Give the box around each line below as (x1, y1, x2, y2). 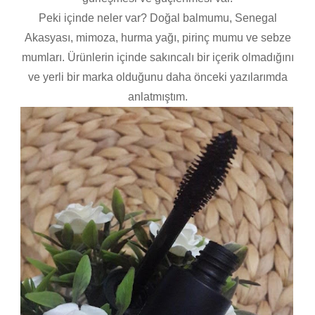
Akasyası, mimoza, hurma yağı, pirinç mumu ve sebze (24, 31, 291, 44)
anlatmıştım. (127, 90, 188, 103)
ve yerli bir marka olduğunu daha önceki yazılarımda (27, 70, 288, 83)
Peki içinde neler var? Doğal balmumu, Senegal (38, 11, 277, 24)
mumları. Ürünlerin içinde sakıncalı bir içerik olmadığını (21, 51, 294, 63)
